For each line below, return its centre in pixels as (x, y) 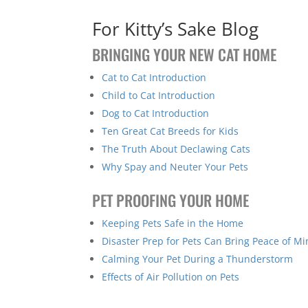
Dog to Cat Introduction (156, 113)
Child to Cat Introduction (159, 95)
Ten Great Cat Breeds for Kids (170, 131)
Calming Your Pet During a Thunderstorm (198, 258)
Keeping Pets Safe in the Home (173, 223)
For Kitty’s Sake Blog (176, 29)
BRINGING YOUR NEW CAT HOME (185, 54)
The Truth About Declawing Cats (176, 148)
